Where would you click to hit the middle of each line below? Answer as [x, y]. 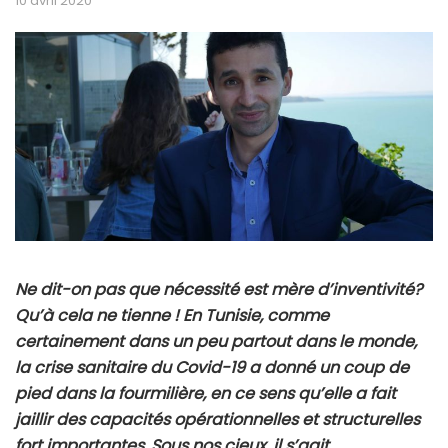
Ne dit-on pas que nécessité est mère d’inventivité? [218, 290]
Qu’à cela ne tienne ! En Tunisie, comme [172, 316]
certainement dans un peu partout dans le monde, [216, 342]
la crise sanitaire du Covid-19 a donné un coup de [212, 368]
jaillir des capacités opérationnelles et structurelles [217, 420]
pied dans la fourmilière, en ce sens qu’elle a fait [205, 394]
